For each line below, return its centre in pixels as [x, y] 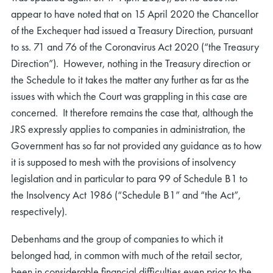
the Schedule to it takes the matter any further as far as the [130, 80]
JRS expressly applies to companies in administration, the [128, 129]
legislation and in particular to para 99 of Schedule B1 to [129, 179]
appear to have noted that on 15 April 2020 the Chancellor [135, 14]
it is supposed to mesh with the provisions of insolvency [123, 162]
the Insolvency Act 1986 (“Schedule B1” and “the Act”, [126, 195]
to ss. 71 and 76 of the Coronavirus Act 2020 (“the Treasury [135, 47]
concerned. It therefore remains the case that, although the [132, 113]
